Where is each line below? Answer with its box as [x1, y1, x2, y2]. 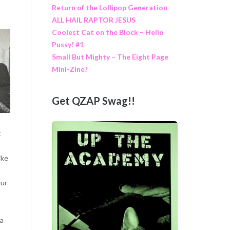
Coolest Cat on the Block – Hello [51, 27, 164, 36]
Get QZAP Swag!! [51, 94, 135, 107]
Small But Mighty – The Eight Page [51, 52, 168, 61]
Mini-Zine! [51, 64, 87, 73]
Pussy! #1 [51, 40, 84, 49]
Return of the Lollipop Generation [51, 3, 167, 12]
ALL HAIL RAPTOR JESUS [51, 15, 136, 24]
